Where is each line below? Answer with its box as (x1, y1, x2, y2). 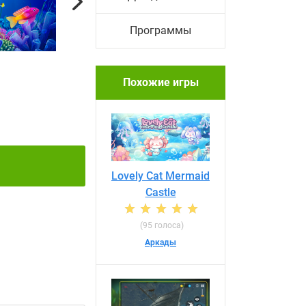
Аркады (145, 238, 176, 248)
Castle (145, 186, 176, 199)
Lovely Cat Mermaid (111, 169, 210, 183)
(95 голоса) (140, 221, 184, 231)
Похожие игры (122, 76, 199, 89)
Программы (130, 24, 191, 37)
